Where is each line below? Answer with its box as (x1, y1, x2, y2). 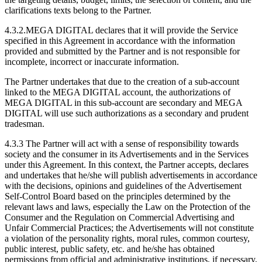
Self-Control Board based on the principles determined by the (5, 191, 230, 201)
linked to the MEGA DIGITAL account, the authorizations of (5, 87, 230, 97)
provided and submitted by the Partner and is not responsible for (5, 46, 240, 56)
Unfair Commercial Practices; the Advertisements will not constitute (5, 222, 254, 233)
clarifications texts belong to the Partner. (5, 5, 151, 15)
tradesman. (5, 118, 44, 129)
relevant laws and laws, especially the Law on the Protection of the (5, 201, 250, 212)
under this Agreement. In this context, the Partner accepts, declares (5, 159, 249, 170)
